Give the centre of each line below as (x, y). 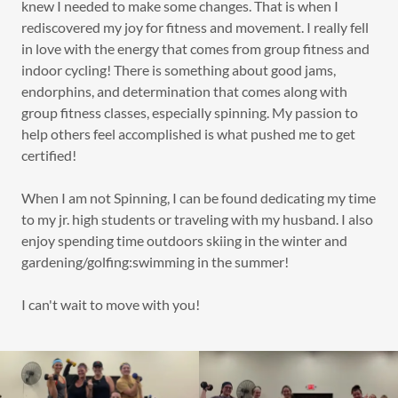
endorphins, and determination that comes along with (184, 92)
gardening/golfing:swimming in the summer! (155, 262)
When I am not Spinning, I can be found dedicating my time (199, 198)
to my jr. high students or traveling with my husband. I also (197, 219)
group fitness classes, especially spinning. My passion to (190, 113)
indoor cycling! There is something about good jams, (179, 70)
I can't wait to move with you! (111, 305)
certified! (52, 155)
